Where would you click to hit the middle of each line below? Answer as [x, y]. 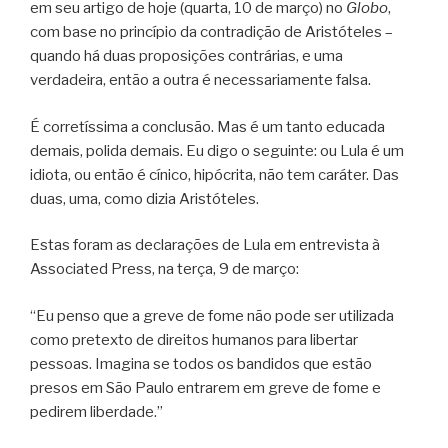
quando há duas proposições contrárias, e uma [186, 56]
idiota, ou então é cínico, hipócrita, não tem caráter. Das [214, 174]
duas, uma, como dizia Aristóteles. [144, 198]
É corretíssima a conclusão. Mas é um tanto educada [207, 126]
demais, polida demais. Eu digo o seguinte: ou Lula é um [217, 150]
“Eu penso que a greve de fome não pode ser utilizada [212, 315]
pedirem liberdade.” [96, 411]
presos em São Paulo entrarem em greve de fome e [205, 387]
